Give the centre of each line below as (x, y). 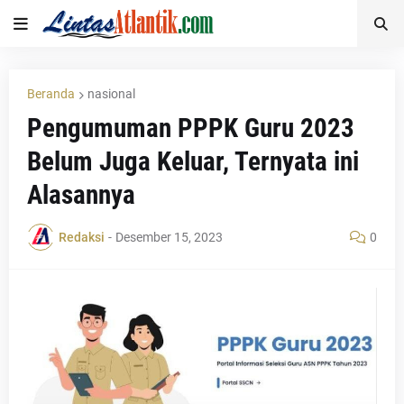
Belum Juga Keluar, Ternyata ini (193, 161)
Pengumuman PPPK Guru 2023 (191, 128)
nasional (111, 94)
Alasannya (81, 195)
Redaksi (82, 237)
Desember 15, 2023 (169, 237)
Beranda (51, 94)
